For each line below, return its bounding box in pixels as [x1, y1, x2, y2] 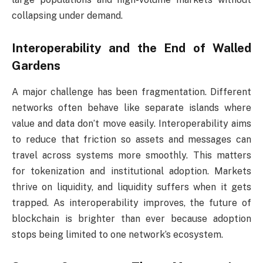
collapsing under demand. [12, 9, 123, 21]
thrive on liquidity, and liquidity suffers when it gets [12, 181, 251, 193]
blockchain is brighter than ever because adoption [12, 213, 251, 224]
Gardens [12, 59, 60, 73]
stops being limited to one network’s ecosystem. [12, 228, 223, 240]
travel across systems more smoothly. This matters [12, 149, 251, 161]
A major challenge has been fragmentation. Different [12, 86, 251, 97]
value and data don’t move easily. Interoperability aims [12, 117, 251, 129]
